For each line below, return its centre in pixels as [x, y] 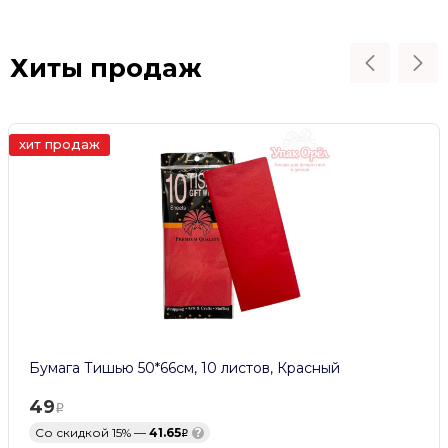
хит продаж [59, 144]
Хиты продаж [106, 68]
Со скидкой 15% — [92, 433]
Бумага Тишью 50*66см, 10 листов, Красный [184, 368]
